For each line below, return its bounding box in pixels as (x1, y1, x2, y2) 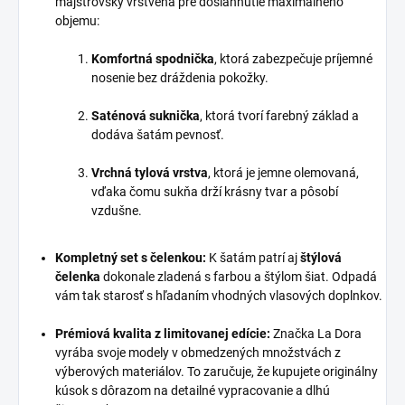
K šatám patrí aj (206, 250, 300, 265)
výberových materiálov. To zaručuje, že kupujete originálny (55, 363, 378, 379)
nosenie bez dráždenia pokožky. (91, 70, 268, 85)
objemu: (55, 13, 99, 28)
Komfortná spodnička (91, 51, 214, 66)
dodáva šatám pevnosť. (91, 127, 224, 142)
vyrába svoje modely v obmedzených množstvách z (55, 344, 341, 360)
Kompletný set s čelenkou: (55, 250, 206, 265)
